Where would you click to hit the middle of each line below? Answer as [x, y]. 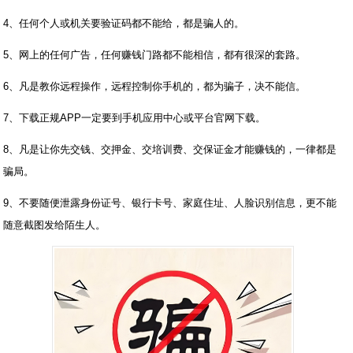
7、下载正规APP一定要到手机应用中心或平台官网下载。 [135, 118]
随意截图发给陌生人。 [55, 225]
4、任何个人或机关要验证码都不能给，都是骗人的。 [124, 23]
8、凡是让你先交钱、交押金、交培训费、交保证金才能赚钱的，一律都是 [170, 149]
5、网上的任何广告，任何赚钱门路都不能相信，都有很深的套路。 [155, 55]
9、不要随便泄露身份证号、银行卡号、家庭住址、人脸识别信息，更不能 [170, 203]
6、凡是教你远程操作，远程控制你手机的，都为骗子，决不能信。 [155, 86]
